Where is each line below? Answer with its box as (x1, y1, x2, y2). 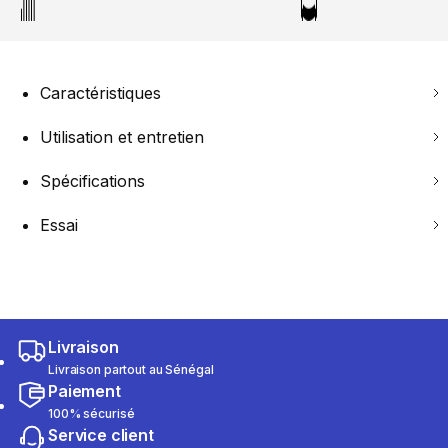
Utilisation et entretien (40, 126, 204, 147)
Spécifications (40, 170, 145, 191)
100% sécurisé (48, 405, 135, 421)
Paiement (48, 380, 121, 401)
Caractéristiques (40, 82, 161, 103)
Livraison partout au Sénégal (48, 361, 214, 377)
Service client (48, 424, 154, 445)
